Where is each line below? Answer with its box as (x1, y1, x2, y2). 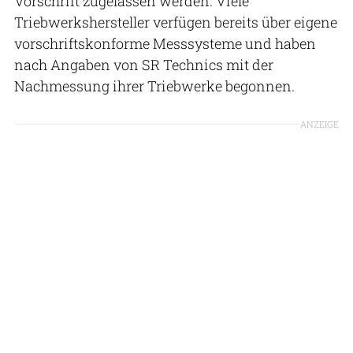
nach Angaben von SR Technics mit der (14, 54, 273, 74)
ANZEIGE (300, 117, 339, 130)
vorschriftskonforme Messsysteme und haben (14, 33, 316, 53)
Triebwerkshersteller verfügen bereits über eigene (14, 12, 337, 32)
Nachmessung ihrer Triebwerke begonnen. (14, 76, 295, 95)
